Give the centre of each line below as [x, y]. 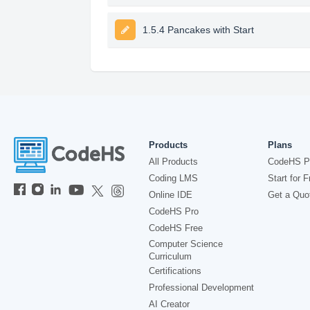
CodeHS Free [176, 228]
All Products [173, 162]
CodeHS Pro [174, 211]
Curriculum [170, 256]
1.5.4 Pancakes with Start [198, 30]
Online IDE [171, 195]
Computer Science [186, 244]
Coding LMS [173, 178]
